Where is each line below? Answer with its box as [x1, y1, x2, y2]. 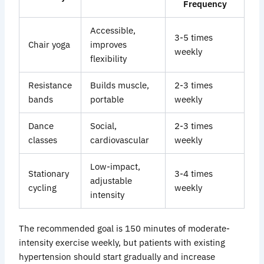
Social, [90, 120, 117, 132]
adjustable [90, 175, 133, 187]
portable [90, 94, 124, 105]
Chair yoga [28, 39, 71, 51]
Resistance [28, 80, 72, 91]
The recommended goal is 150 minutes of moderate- [19, 223, 230, 235]
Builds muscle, [90, 80, 150, 91]
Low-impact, [90, 161, 141, 173]
